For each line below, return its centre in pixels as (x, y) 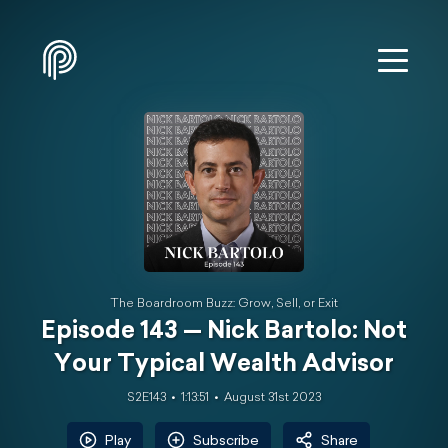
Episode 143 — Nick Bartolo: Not (224, 332)
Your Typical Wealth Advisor (224, 365)
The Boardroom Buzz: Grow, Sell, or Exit (224, 304)
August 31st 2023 (272, 398)
